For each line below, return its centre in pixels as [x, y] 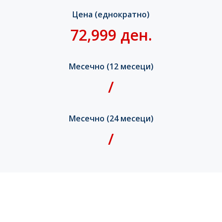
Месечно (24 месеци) [111, 119]
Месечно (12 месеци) [111, 67]
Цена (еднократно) [111, 15]
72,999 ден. [111, 35]
